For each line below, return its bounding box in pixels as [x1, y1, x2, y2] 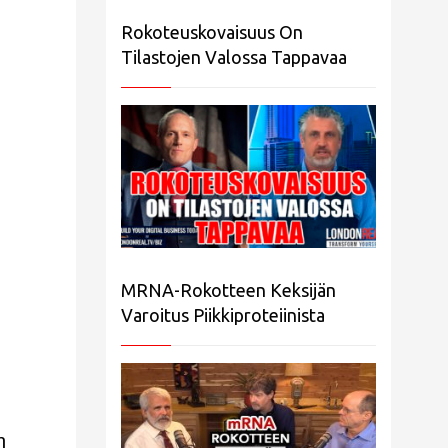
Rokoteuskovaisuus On [121, 21, 303, 42]
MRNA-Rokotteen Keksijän [121, 280, 336, 301]
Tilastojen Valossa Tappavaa [121, 46, 347, 67]
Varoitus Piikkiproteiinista [121, 305, 325, 326]
